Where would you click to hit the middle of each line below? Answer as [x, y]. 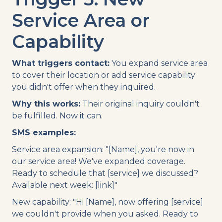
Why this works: [46, 104]
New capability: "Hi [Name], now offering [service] [108, 202]
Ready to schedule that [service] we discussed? [105, 173]
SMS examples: [44, 132]
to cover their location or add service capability [104, 75]
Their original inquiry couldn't [140, 104]
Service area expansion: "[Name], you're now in [103, 149]
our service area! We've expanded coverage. [99, 161]
